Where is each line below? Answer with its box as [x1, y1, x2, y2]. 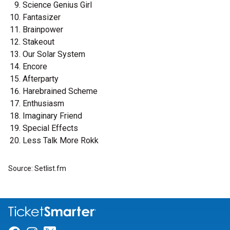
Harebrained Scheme [23, 86, 98, 96]
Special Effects [23, 123, 78, 133]
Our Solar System [23, 49, 85, 59]
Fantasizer [23, 12, 61, 22]
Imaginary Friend [23, 111, 82, 121]
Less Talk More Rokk [23, 136, 99, 145]
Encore [23, 62, 47, 71]
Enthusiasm [23, 99, 64, 108]
